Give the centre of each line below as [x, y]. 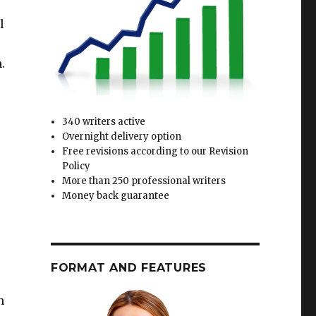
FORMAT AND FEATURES [129, 268]
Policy [77, 166]
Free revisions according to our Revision [156, 152]
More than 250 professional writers [144, 181]
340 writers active [104, 122]
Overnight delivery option [122, 137]
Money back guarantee [116, 196]
